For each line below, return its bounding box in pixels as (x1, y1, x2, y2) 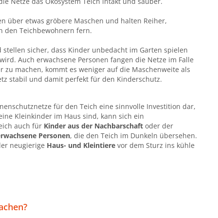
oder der (143, 121, 173, 130)
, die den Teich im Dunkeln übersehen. (70, 130, 197, 140)
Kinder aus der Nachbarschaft (44, 121, 143, 130)
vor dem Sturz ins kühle (115, 140, 195, 150)
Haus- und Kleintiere (47, 140, 115, 150)
